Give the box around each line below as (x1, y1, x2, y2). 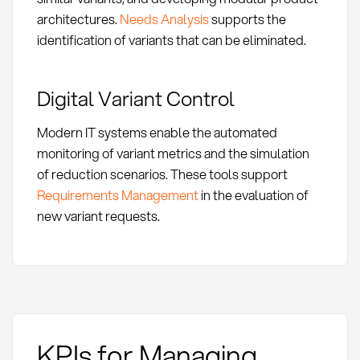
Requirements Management (36, 186, 198, 205)
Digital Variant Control (36, 84, 235, 113)
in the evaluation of (198, 186, 309, 205)
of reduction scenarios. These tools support (36, 165, 288, 184)
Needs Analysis (119, 9, 209, 28)
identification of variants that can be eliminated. (36, 30, 306, 49)
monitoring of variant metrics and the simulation (36, 144, 309, 163)
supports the (208, 9, 286, 28)
